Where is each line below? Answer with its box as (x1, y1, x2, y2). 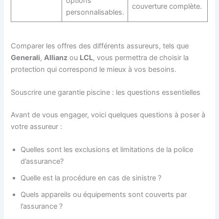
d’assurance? (21, 157, 64, 166)
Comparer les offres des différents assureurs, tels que (11, 41, 189, 50)
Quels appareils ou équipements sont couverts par (21, 190, 187, 199)
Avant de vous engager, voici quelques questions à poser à (11, 110, 206, 120)
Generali (11, 53, 41, 62)
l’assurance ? (21, 202, 63, 211)
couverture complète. (131, 2, 202, 11)
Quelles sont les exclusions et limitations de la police (21, 145, 194, 154)
